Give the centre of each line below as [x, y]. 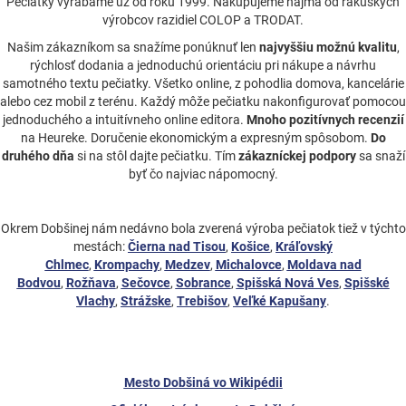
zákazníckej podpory [297, 156]
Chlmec [67, 265]
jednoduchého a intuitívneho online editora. [124, 120]
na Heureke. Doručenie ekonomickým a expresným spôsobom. [195, 138]
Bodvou [39, 283]
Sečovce [145, 283]
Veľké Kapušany [280, 301]
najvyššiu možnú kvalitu [328, 48]
